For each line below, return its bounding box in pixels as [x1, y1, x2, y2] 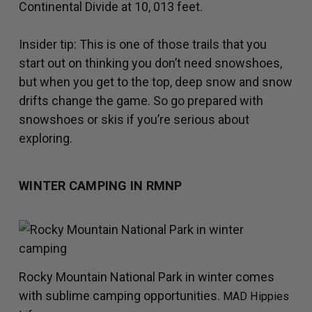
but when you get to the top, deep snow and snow [19, 75, 292, 90]
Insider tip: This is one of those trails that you [19, 37, 267, 52]
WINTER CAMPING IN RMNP [19, 178, 182, 194]
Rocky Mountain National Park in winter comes [19, 270, 274, 285]
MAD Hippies [223, 290, 289, 304]
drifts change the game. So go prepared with [19, 93, 263, 109]
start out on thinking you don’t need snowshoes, [19, 56, 282, 71]
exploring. [19, 131, 72, 146]
